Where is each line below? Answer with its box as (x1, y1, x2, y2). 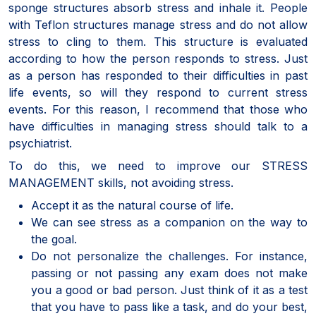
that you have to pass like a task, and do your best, (31, 299, 308, 314)
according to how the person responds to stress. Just (8, 51, 308, 66)
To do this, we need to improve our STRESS (8, 158, 308, 173)
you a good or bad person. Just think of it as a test (31, 282, 308, 297)
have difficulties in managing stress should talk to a (8, 119, 308, 133)
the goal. (31, 231, 80, 246)
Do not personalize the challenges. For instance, (31, 248, 308, 263)
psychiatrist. (8, 135, 72, 150)
